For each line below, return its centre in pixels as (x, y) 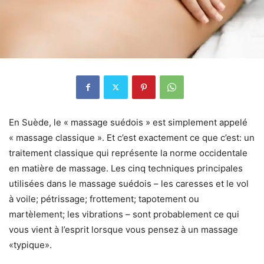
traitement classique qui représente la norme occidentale (128, 153)
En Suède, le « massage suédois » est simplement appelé (128, 122)
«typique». (30, 245)
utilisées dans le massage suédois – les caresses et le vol (129, 183)
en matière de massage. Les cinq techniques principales (126, 168)
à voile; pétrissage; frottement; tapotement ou (104, 199)
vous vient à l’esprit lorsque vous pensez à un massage (123, 229)
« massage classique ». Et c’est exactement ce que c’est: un (132, 137)
